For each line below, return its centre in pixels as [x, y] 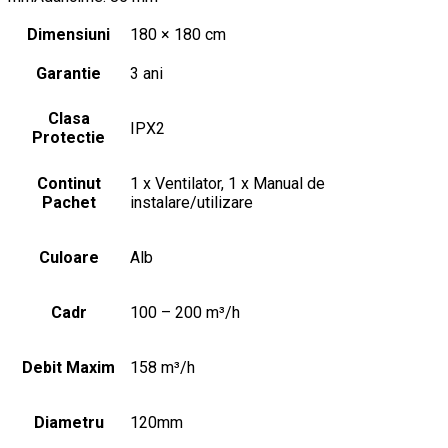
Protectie [68, 137]
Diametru [68, 422]
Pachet [68, 202]
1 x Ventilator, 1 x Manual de [227, 183]
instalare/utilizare [191, 202]
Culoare [68, 257]
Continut [68, 183]
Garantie [68, 73]
